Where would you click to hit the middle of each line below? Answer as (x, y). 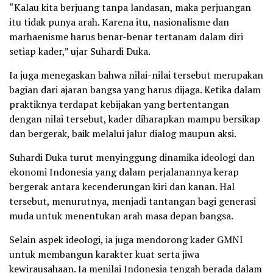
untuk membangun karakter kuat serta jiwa (104, 254)
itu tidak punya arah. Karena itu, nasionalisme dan (119, 22)
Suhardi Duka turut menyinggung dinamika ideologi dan (132, 158)
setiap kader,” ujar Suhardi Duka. (80, 51)
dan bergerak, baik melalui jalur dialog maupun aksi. (123, 134)
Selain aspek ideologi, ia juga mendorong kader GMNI (126, 240)
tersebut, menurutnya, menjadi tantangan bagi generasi (133, 201)
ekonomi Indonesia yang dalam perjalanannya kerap (124, 172)
